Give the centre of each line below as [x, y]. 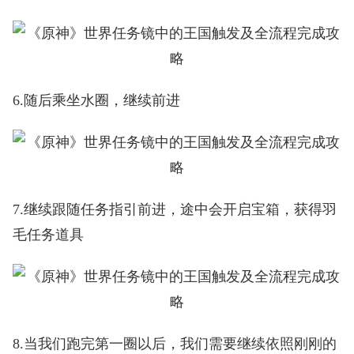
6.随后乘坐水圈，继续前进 [96, 101]
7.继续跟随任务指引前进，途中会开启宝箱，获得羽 [174, 209]
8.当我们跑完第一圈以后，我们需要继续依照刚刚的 [174, 343]
